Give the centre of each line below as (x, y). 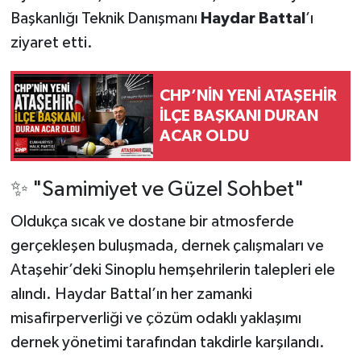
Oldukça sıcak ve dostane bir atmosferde (152, 221)
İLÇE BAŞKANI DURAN (239, 116)
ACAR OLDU (204, 136)
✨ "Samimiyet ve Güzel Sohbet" (157, 190)
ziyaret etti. (51, 43)
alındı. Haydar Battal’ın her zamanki (131, 294)
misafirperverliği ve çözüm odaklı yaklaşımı (156, 318)
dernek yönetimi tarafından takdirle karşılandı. (167, 342)
